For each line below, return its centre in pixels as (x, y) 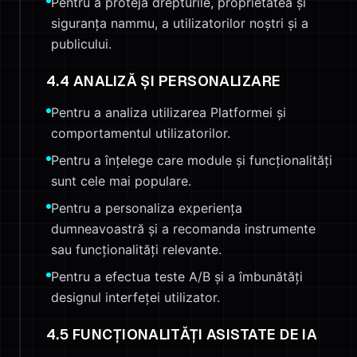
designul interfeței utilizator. (135, 297)
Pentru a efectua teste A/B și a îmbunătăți (177, 277)
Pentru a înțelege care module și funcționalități (192, 160)
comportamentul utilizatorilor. (141, 133)
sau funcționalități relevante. (136, 249)
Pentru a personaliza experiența (147, 208)
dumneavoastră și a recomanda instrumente (183, 229)
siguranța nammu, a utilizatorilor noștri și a (180, 23)
